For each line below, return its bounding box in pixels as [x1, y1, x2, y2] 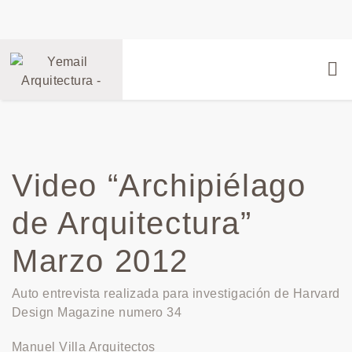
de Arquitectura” [12, 206, 252, 240]
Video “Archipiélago [12, 168, 306, 203]
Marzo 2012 [12, 244, 189, 278]
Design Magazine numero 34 [12, 306, 182, 319]
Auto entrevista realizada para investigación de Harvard [12, 287, 340, 300]
